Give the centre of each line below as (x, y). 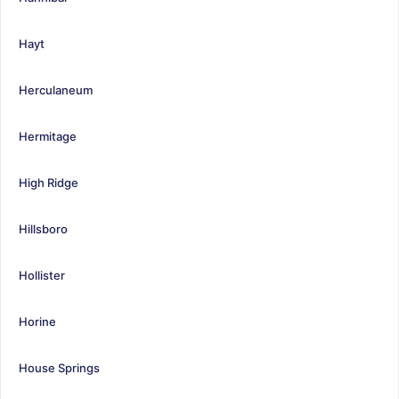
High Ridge (49, 182)
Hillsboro (43, 228)
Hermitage (48, 136)
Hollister (42, 275)
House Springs (59, 367)
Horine (37, 321)
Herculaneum (56, 90)
